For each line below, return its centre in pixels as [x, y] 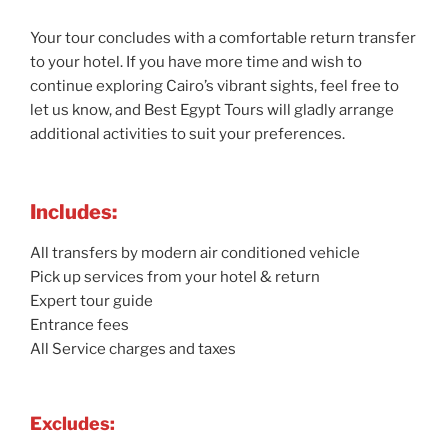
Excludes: [72, 423]
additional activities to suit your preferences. [187, 133]
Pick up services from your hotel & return [175, 277]
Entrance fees [79, 325]
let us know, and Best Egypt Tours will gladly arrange [212, 109]
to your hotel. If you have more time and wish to [196, 61]
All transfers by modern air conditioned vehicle [195, 253]
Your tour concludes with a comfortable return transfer [223, 37]
